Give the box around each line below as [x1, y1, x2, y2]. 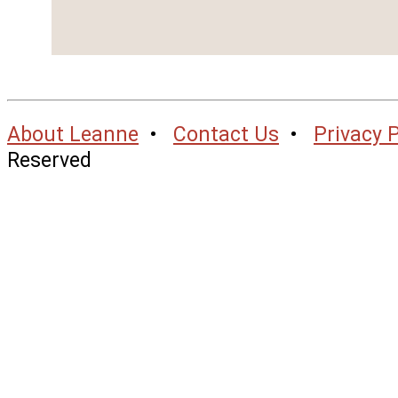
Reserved [7, 147, 92, 172]
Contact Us [173, 122, 279, 147]
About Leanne [7, 122, 139, 147]
